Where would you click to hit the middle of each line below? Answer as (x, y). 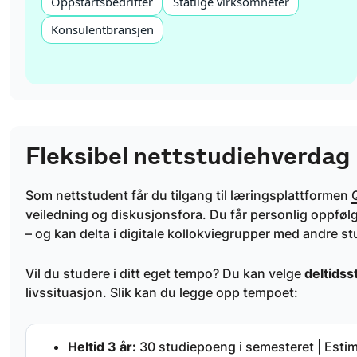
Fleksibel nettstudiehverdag (188, 156)
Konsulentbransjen (103, 30)
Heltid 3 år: (102, 347)
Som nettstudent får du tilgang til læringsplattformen (188, 195)
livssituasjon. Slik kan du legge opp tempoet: (162, 293)
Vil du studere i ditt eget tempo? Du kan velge (165, 274)
